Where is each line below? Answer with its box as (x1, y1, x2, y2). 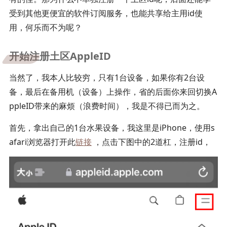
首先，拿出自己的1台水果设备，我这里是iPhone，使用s (9, 122, 215, 133)
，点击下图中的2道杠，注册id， (91, 136, 211, 147)
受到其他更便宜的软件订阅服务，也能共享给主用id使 (9, 8, 203, 19)
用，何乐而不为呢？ (9, 22, 82, 33)
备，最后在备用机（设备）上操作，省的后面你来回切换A (9, 86, 217, 97)
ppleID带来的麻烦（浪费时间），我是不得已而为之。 (9, 100, 205, 111)
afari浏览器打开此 (9, 136, 75, 147)
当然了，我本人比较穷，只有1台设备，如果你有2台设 (9, 72, 205, 83)
